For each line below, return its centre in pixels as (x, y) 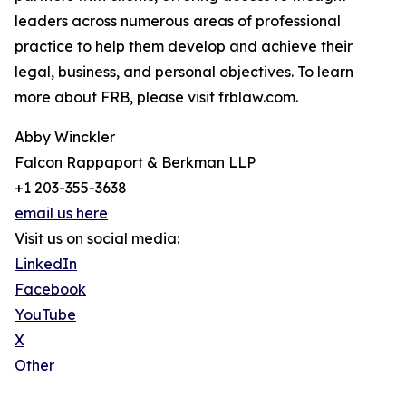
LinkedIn (46, 264)
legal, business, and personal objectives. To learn (184, 72)
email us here (61, 213)
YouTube (45, 314)
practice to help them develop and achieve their (184, 46)
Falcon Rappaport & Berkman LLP (135, 162)
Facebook (50, 289)
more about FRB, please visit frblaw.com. (156, 97)
